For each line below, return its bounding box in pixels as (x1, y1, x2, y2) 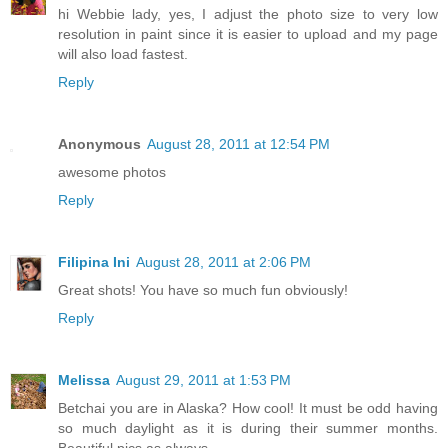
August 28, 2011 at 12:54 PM (147, 135, 330, 152)
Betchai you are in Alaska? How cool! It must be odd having (58, 399, 438, 416)
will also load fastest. (58, 45, 188, 62)
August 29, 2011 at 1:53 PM (116, 371, 291, 388)
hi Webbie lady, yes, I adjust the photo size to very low (58, 5, 438, 22)
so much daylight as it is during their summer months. (58, 419, 438, 436)
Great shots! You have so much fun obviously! (58, 281, 348, 298)
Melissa (58, 371, 110, 388)
